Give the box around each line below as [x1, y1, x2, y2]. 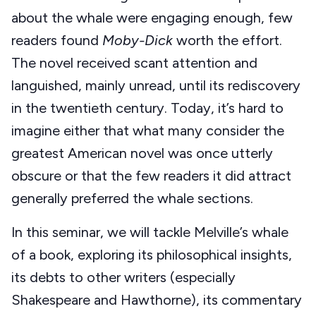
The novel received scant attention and [11, 54, 257, 72]
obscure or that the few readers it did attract [11, 167, 291, 185]
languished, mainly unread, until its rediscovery [11, 77, 300, 95]
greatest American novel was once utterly [11, 145, 273, 162]
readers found [11, 32, 102, 49]
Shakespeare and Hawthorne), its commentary [11, 291, 302, 309]
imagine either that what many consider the [11, 122, 284, 140]
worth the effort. [173, 32, 282, 49]
